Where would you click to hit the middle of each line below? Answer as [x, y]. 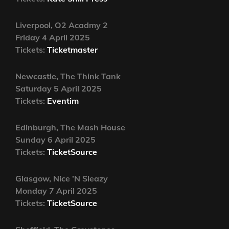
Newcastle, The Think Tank [68, 76]
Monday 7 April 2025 [56, 191]
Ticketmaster [72, 50]
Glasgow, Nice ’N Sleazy [62, 179]
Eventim [63, 101]
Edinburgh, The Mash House [70, 128]
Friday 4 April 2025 [53, 38]
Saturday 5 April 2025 [59, 89]
